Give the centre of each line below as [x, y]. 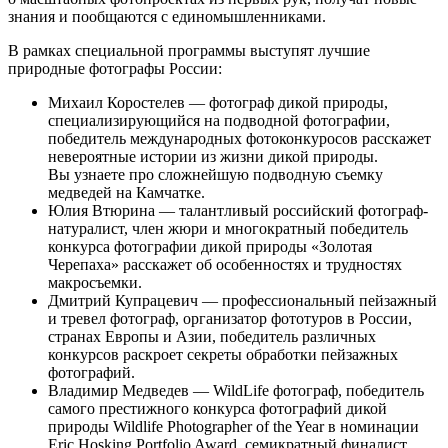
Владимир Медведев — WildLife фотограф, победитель [236, 391]
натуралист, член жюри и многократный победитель [228, 229]
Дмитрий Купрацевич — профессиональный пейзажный [242, 301]
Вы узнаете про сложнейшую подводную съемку [215, 175]
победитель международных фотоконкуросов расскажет [239, 139]
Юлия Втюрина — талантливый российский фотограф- [238, 211]
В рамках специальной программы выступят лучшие [189, 51]
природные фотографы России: [115, 69]
